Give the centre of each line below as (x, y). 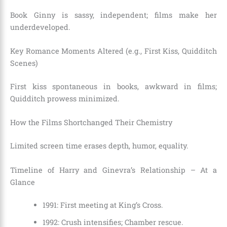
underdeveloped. (40, 27)
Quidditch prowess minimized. (65, 99)
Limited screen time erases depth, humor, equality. (99, 146)
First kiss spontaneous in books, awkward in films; (113, 86)
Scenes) (24, 63)
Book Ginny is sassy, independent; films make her (113, 15)
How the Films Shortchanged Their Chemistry (91, 123)
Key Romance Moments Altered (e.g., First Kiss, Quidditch (113, 51)
